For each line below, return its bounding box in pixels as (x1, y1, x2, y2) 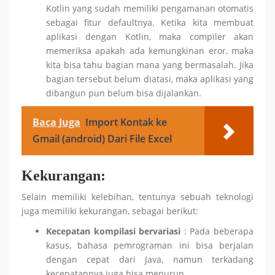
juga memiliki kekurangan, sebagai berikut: (21, 205, 198, 217)
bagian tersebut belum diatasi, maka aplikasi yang (46, 73, 254, 85)
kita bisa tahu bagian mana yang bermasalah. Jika (46, 59, 254, 71)
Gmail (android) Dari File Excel (33, 132, 172, 145)
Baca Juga (33, 115, 80, 129)
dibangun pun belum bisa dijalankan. (46, 87, 201, 99)
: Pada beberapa (184, 225, 254, 237)
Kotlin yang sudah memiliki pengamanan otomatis (46, 2, 254, 14)
